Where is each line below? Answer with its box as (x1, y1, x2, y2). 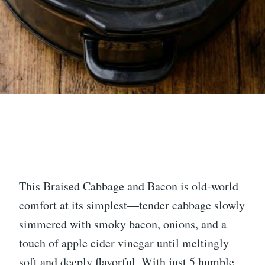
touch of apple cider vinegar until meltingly (19, 235, 229, 251)
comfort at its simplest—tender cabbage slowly (19, 197, 245, 214)
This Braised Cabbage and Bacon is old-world (19, 178, 238, 195)
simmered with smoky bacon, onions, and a (19, 216, 227, 232)
